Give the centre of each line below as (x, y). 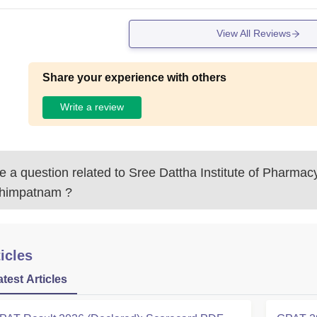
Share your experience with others (135, 77)
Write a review (92, 107)
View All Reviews (253, 34)
